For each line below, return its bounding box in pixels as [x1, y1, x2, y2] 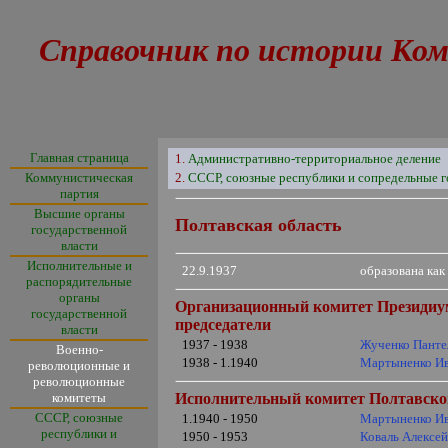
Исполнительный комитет [175, 390, 370, 407]
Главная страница [29, 150, 129, 165]
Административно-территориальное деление [188, 151, 442, 166]
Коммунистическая [25, 170, 133, 185]
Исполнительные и [26, 258, 132, 273]
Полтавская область [175, 215, 343, 235]
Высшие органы [33, 206, 125, 221]
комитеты [52, 390, 106, 405]
